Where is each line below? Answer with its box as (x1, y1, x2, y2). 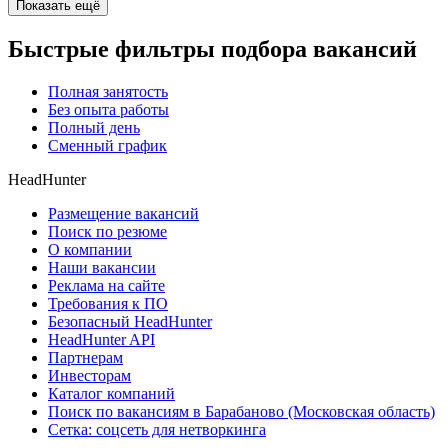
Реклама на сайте (48, 276, 165, 294)
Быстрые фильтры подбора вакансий (8, 36, 417, 62)
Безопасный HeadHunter (48, 312, 212, 330)
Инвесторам (48, 366, 131, 384)
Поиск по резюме (48, 222, 167, 240)
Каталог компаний (48, 384, 175, 402)
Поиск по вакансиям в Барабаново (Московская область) (48, 402, 435, 420)
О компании (48, 240, 132, 258)
